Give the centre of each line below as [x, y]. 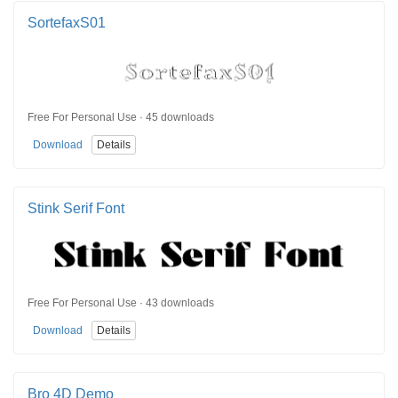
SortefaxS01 [67, 22]
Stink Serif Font [76, 208]
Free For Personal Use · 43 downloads [121, 303]
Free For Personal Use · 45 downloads [121, 118]
